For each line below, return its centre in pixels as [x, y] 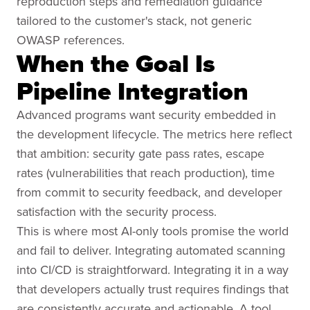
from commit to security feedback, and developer [149, 192]
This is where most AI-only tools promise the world [153, 231]
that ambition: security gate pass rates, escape [140, 153]
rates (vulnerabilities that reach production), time [146, 173]
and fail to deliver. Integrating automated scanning [151, 250]
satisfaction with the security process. [117, 211]
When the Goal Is [116, 63]
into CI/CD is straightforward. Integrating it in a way [153, 270]
